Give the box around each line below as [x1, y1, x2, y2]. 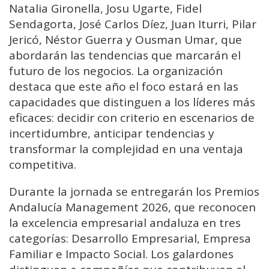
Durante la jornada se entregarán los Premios [9, 184, 259, 200]
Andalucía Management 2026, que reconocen [9, 199, 256, 216]
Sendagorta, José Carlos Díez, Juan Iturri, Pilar [9, 16, 256, 32]
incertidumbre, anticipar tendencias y [9, 125, 214, 142]
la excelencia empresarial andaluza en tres [9, 215, 241, 231]
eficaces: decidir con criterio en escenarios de [9, 110, 255, 126]
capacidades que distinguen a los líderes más [9, 94, 255, 110]
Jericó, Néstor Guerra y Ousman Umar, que [9, 32, 242, 48]
